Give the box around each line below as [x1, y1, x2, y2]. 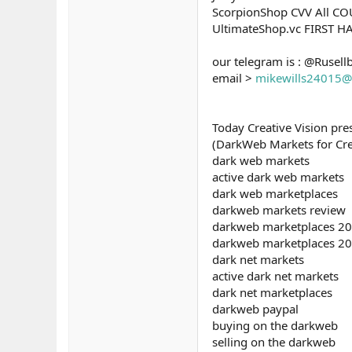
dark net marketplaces [212, 284, 332, 300]
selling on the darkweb [212, 334, 335, 350]
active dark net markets [212, 268, 339, 284]
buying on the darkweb [212, 317, 338, 333]
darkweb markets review [212, 202, 346, 218]
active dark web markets [212, 169, 344, 185]
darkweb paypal [212, 301, 299, 317]
